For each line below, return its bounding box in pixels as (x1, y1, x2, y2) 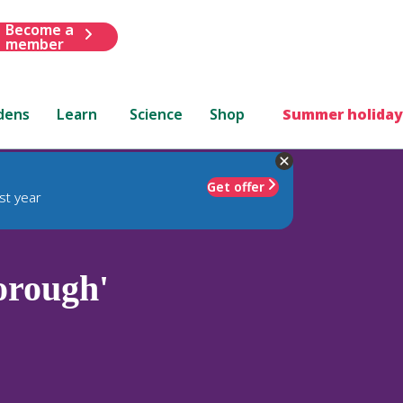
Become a (4, 19, 74, 40)
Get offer (207, 177, 264, 195)
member (4, 33, 64, 54)
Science (130, 103, 184, 124)
